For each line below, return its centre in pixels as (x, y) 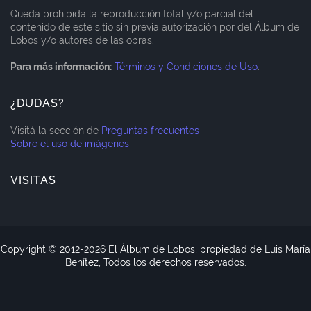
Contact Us (162, 298)
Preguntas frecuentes (150, 131)
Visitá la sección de (56, 131)
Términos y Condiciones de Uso (186, 67)
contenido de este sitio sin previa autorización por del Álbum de (155, 27)
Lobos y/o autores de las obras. (82, 41)
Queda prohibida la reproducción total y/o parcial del (132, 14)
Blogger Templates (120, 276)
